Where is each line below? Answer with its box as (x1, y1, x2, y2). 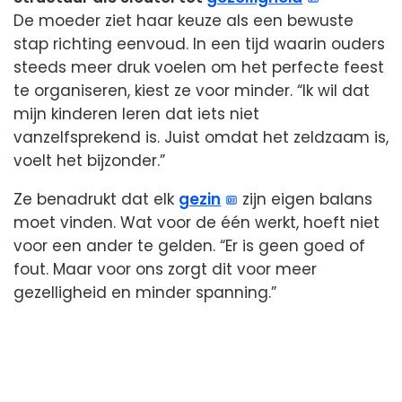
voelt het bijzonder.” (13, 149, 165, 171)
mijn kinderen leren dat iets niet (13, 102, 259, 125)
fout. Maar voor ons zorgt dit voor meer (13, 258, 317, 280)
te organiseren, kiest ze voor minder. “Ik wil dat (13, 79, 370, 101)
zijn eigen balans (238, 188, 373, 210)
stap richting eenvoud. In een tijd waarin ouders (13, 32, 385, 55)
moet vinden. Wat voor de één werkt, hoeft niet (13, 211, 380, 233)
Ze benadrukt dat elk (13, 188, 179, 210)
